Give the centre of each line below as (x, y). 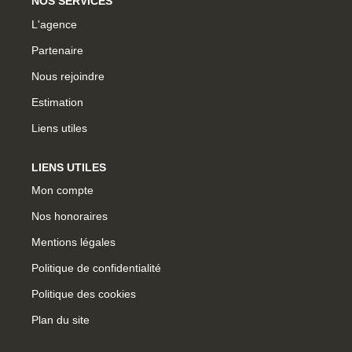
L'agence (54, 24)
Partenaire (57, 50)
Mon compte (62, 190)
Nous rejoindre (68, 76)
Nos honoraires (70, 216)
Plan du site (60, 320)
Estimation (57, 102)
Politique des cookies (84, 294)
